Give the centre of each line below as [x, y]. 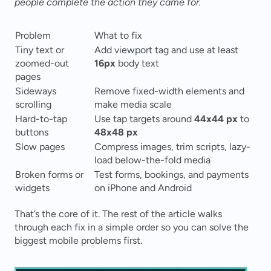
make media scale [133, 104]
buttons [32, 132]
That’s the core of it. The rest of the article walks [118, 214]
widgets [32, 188]
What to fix [118, 35]
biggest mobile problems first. [78, 240]
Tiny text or [40, 50]
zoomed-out [42, 63]
